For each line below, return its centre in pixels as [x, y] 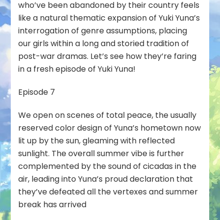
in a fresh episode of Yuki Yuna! [77, 69]
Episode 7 [37, 92]
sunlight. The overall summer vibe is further [101, 153]
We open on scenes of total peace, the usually [108, 115]
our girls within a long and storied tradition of [104, 43]
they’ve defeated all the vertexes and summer [108, 192]
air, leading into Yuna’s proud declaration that [106, 179]
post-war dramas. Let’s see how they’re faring [108, 56]
